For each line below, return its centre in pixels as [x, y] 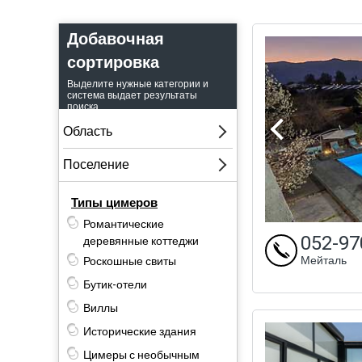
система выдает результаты [132, 95]
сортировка [113, 62]
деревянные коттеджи [141, 241]
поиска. [84, 106]
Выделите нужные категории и [138, 84]
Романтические [124, 224]
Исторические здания [140, 331]
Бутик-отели [115, 284]
